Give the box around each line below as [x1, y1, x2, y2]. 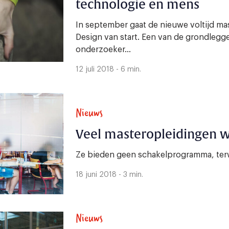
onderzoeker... [76, 45, 131, 54]
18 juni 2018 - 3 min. [76, 171, 143, 179]
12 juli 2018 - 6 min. [76, 66, 141, 74]
